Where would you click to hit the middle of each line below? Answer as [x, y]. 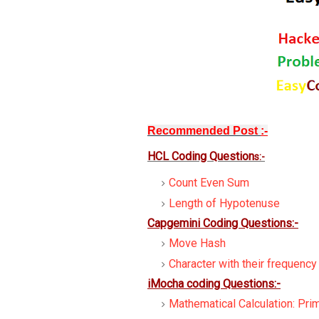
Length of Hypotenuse [224, 203]
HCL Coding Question [201, 156]
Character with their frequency [243, 264]
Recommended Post [204, 131]
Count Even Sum [209, 183]
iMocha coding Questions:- [214, 284]
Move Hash [197, 243]
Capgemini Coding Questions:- [223, 223]
